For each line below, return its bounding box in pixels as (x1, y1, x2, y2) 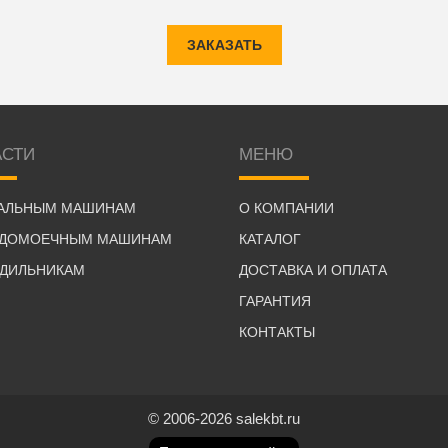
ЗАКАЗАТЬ (186, 37, 262, 54)
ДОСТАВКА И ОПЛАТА (239, 262, 388, 279)
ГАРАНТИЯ (239, 293, 312, 310)
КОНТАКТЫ (239, 324, 316, 341)
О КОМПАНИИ (239, 200, 335, 217)
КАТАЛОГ (239, 231, 302, 248)
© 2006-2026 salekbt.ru (148, 410, 300, 428)
